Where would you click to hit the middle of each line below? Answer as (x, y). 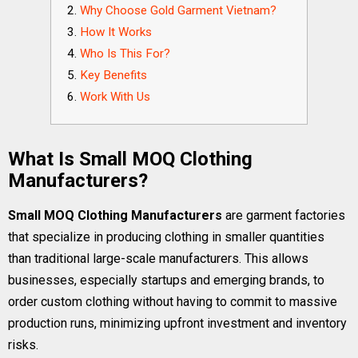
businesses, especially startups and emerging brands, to (166, 280)
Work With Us (115, 97)
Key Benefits (113, 75)
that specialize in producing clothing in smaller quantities (166, 237)
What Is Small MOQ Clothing (130, 159)
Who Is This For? (125, 54)
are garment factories (284, 215)
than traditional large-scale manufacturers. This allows (158, 259)
